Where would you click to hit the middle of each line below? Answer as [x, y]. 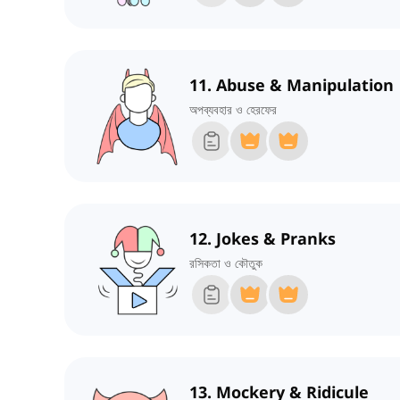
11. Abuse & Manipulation [292, 85]
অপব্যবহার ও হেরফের [233, 110]
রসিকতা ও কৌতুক [226, 263]
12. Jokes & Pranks [262, 239]
